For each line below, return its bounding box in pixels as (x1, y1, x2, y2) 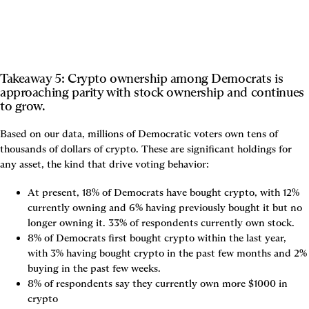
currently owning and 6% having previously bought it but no (28, 201, 302, 214)
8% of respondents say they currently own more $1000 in (28, 277, 288, 290)
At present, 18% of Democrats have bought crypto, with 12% (28, 186, 299, 199)
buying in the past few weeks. (28, 261, 161, 275)
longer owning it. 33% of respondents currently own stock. (28, 216, 295, 229)
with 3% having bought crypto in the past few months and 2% (28, 246, 307, 259)
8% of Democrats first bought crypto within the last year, (28, 231, 286, 244)
